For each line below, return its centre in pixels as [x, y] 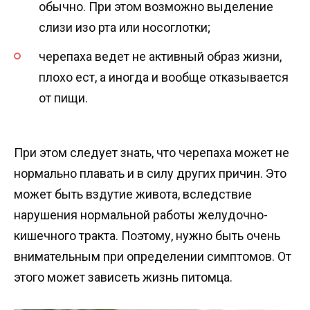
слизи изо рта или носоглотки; [125, 27]
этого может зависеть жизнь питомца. [123, 277]
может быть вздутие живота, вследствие [133, 194]
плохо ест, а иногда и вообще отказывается [164, 77]
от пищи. [63, 98]
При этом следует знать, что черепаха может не [152, 152]
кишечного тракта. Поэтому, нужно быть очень [147, 235]
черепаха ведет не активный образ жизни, [160, 57]
